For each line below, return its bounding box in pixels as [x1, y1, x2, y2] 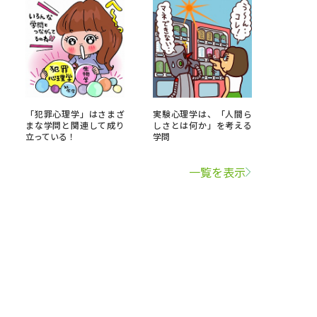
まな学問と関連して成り [25, 119, 125, 131]
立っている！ [25, 130, 76, 142]
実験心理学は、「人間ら [153, 108, 252, 120]
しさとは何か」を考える [153, 119, 252, 131]
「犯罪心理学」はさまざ [25, 108, 125, 120]
